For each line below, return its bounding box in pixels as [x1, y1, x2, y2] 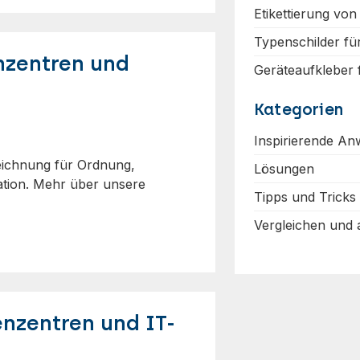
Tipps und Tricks [254, 189, 356, 205]
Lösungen [254, 161, 314, 177]
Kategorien [254, 100, 343, 119]
